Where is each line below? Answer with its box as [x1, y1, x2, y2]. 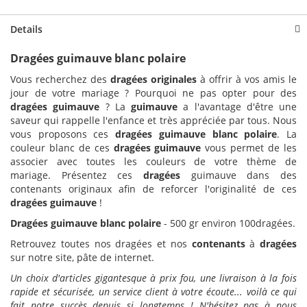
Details [10, 23, 42, 36]
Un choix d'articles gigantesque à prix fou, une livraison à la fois [10, 271, 297, 285]
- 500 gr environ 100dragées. [164, 217, 295, 230]
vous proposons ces [10, 127, 116, 141]
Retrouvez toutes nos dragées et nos [10, 237, 192, 251]
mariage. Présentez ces [10, 169, 133, 182]
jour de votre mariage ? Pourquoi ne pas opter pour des [10, 86, 297, 100]
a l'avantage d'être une [177, 100, 297, 114]
